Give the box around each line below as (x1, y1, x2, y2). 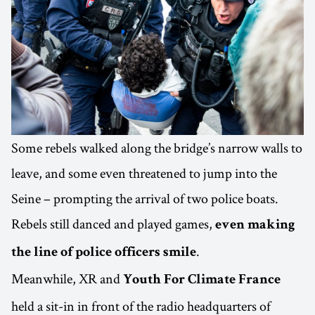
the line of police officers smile (11, 246, 196, 261)
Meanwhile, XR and (11, 269, 123, 288)
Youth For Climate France (123, 274, 281, 288)
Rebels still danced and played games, (11, 214, 215, 233)
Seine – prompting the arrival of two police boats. (11, 189, 278, 208)
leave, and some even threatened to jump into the (11, 164, 277, 183)
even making (215, 219, 295, 233)
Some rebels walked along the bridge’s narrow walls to (11, 139, 302, 157)
